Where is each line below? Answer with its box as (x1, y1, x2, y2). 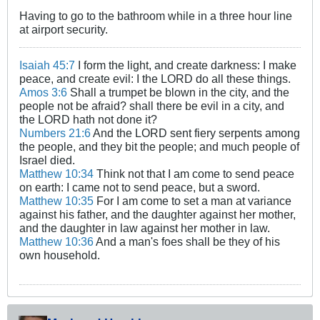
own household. (19, 249, 100, 262)
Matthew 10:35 (19, 194, 94, 208)
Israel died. (19, 154, 75, 167)
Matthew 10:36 (19, 235, 94, 249)
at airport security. (19, 23, 108, 36)
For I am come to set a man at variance (94, 194, 291, 208)
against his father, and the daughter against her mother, (19, 208, 296, 221)
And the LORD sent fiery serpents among (93, 126, 300, 140)
